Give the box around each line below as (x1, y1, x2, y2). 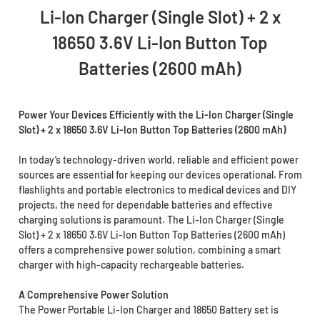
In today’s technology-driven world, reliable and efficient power (18, 154, 299, 166)
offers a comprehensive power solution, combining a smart (18, 244, 281, 256)
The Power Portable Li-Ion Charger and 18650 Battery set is (18, 304, 279, 316)
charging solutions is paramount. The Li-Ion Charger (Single (18, 214, 284, 226)
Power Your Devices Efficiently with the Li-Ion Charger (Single (18, 109, 294, 121)
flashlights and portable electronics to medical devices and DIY (18, 184, 296, 196)
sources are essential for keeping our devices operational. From (18, 169, 302, 181)
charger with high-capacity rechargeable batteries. (18, 259, 244, 271)
